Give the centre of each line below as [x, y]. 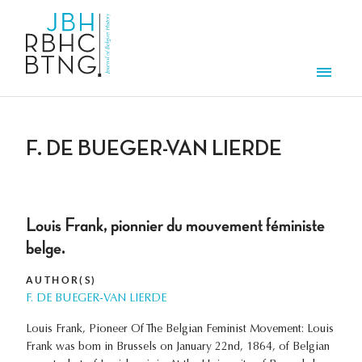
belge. [46, 248]
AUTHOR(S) [61, 280]
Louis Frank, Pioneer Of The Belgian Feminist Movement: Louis [180, 330]
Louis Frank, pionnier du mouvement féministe [175, 226]
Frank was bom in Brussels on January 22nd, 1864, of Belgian [178, 348]
